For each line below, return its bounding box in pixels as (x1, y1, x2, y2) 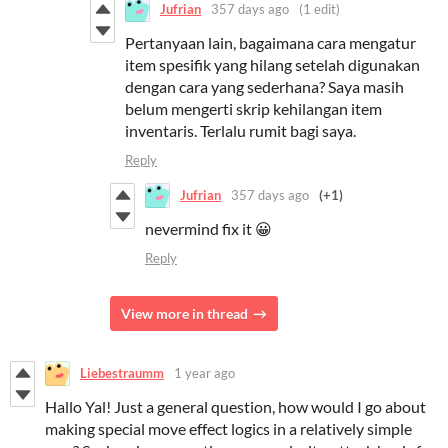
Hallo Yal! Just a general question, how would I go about (45, 396, 426, 416)
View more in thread (121, 304, 248, 322)
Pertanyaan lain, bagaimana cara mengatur (125, 32, 416, 52)
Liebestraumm (80, 365, 164, 382)
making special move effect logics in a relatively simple (45, 418, 412, 438)
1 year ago (174, 365, 235, 382)
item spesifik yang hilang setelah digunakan (125, 54, 420, 74)
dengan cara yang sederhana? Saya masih (125, 76, 404, 96)
